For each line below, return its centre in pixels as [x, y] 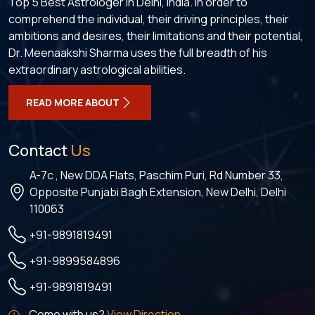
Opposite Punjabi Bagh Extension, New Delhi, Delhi [158, 192]
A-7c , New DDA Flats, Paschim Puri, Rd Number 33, [156, 175]
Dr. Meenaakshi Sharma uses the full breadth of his [138, 53]
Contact [39, 151]
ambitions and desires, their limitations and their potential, [156, 36]
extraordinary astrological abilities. [97, 70]
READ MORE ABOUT [73, 103]
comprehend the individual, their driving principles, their [149, 19]
